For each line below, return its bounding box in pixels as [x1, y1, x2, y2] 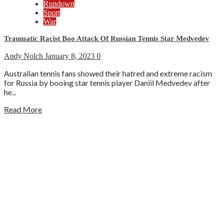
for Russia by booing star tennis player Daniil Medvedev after [4, 78, 210, 88]
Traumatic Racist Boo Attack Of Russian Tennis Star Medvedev [4, 35, 209, 43]
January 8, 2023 [45, 52, 97, 61]
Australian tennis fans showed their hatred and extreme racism [4, 69, 212, 78]
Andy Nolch [4, 52, 45, 61]
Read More [4, 105, 42, 114]
